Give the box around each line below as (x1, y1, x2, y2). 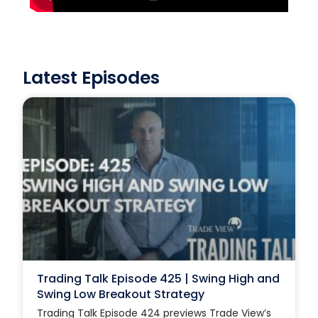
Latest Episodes (23, 65, 160, 90)
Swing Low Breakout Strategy (37, 285, 205, 302)
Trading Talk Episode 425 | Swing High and (37, 270, 280, 287)
